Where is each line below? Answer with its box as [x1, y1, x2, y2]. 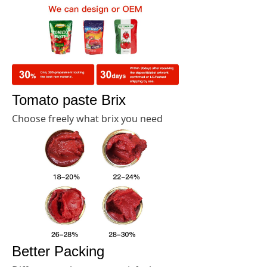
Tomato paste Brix [12, 91, 126, 108]
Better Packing [12, 243, 104, 260]
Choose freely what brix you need [12, 111, 163, 125]
